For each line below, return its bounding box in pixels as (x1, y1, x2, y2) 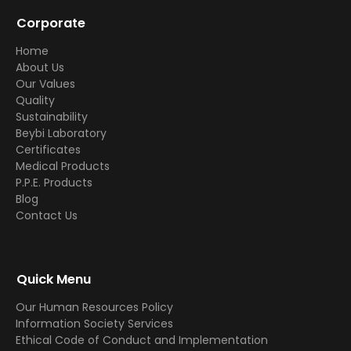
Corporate (16, 13, 85, 32)
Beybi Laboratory (16, 125, 107, 141)
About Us (16, 59, 64, 75)
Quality (16, 92, 55, 108)
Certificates (16, 141, 81, 157)
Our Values (16, 75, 75, 92)
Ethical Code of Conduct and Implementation (16, 331, 268, 348)
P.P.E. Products (16, 174, 92, 190)
